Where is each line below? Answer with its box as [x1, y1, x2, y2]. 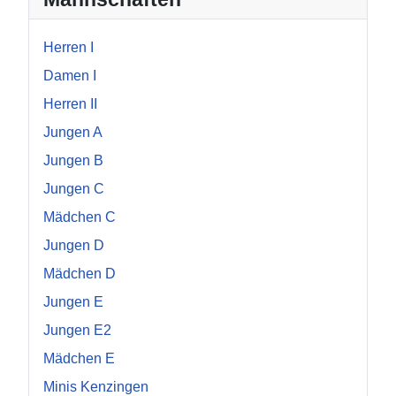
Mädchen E [43, 351, 115, 367]
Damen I [43, 68, 96, 84]
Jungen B [43, 153, 103, 169]
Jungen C [43, 181, 104, 197]
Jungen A [43, 125, 103, 141]
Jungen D [43, 238, 104, 254]
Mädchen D [43, 266, 116, 282]
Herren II [43, 96, 97, 112]
